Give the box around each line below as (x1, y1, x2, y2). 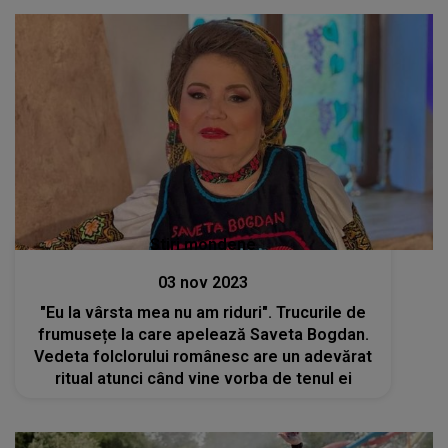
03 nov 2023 (158, 272, 249, 292)
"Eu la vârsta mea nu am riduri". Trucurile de (40, 302, 367, 322)
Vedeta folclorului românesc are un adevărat (34, 346, 373, 366)
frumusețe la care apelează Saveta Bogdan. (37, 324, 369, 344)
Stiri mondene (150, 234, 257, 254)
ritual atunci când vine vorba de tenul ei (54, 368, 352, 388)
